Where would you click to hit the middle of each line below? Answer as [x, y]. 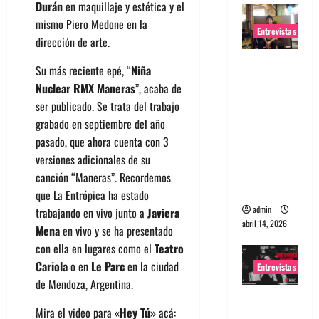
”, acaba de [158, 89]
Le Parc [108, 267]
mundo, [261, 153]
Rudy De [263, 82]
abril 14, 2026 [264, 223]
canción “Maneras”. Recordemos [103, 178]
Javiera [163, 213]
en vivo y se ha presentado [116, 231]
